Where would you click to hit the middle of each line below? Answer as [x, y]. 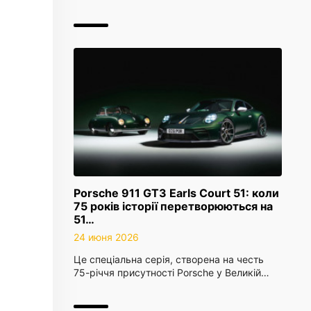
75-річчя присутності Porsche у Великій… [171, 272]
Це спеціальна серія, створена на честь [169, 259]
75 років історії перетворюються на [173, 206]
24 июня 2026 [106, 237]
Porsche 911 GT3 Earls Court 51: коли [176, 193]
